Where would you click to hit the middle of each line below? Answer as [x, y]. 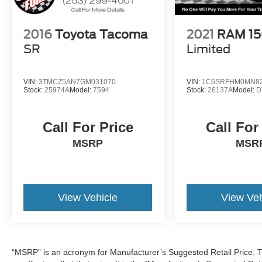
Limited [209, 49]
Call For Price [88, 127]
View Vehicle [88, 198]
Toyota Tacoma [101, 35]
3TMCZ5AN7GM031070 [77, 82]
